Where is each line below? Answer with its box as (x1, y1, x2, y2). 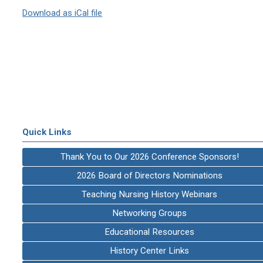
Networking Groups (112, 207, 187, 218)
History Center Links (110, 245, 190, 256)
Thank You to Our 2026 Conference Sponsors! (60, 151, 239, 162)
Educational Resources (104, 226, 195, 237)
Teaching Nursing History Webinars (82, 188, 218, 200)
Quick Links (22, 126, 72, 137)
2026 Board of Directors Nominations (76, 170, 222, 181)
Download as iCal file (22, 7, 103, 18)
